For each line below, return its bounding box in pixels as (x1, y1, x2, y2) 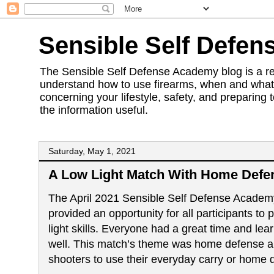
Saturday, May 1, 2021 (48, 146, 136, 156)
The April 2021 (48, 192, 119, 204)
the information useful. (40, 104, 148, 116)
